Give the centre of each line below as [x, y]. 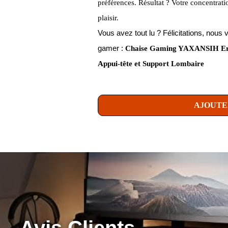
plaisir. [108, 18]
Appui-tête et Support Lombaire [151, 63]
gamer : [111, 48]
